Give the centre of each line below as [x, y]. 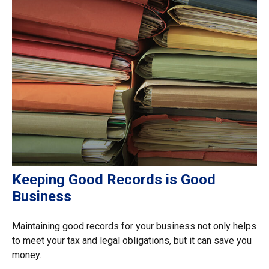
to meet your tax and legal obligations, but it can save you [132, 240]
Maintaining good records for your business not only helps [134, 226]
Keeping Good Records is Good [114, 179]
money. [27, 255]
